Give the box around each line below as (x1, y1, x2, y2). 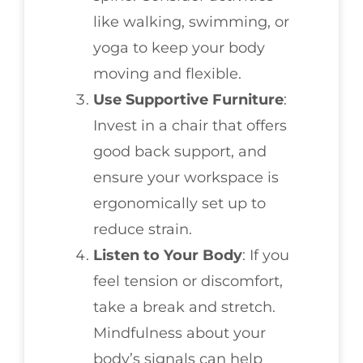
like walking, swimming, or (93, 13, 289, 32)
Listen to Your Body (93, 246, 242, 265)
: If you (242, 246, 289, 265)
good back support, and (93, 143, 267, 161)
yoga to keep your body (93, 39, 265, 58)
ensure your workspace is (93, 169, 279, 187)
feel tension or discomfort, (93, 272, 283, 291)
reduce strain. (93, 220, 192, 239)
